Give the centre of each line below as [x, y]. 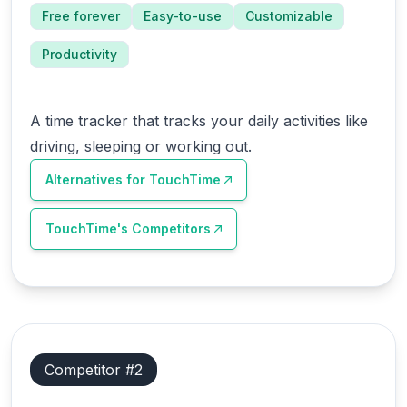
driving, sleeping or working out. [141, 146]
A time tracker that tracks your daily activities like [199, 121]
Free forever [81, 16]
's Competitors [164, 228]
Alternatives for [97, 179]
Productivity [79, 54]
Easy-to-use [183, 16]
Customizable [289, 16]
